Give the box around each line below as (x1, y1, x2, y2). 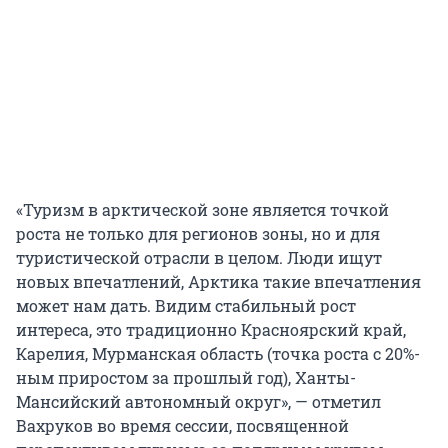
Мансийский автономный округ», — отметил (16, 391, 381, 413)
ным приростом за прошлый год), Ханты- (16, 367, 356, 389)
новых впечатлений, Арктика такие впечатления (16, 271, 421, 293)
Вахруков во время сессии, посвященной (16, 415, 349, 437)
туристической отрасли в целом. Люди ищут (16, 247, 382, 269)
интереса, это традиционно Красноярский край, (16, 319, 406, 341)
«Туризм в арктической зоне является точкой (16, 199, 389, 221)
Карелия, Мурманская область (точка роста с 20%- (16, 343, 420, 365)
